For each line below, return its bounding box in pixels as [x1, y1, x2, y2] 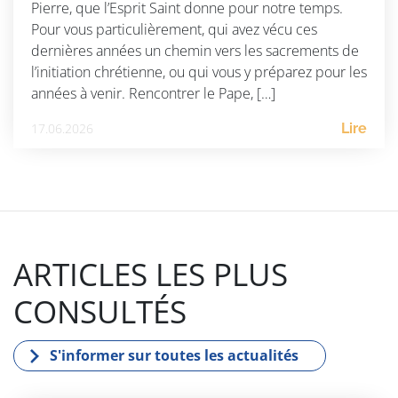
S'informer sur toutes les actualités [50, 346, 298, 366]
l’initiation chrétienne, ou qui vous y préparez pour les [31, 62, 367, 83]
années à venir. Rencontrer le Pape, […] [31, 84, 275, 104]
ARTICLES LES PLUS [13, 253, 288, 296]
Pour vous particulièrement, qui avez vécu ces [31, 20, 317, 40]
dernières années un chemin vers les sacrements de [31, 41, 359, 61]
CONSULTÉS [13, 291, 187, 333]
